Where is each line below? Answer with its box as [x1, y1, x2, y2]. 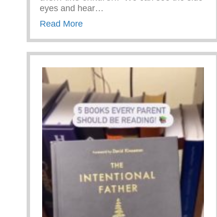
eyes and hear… [40, 3, 104, 13]
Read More [40, 18, 83, 29]
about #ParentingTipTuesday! [82, 18, 196, 28]
